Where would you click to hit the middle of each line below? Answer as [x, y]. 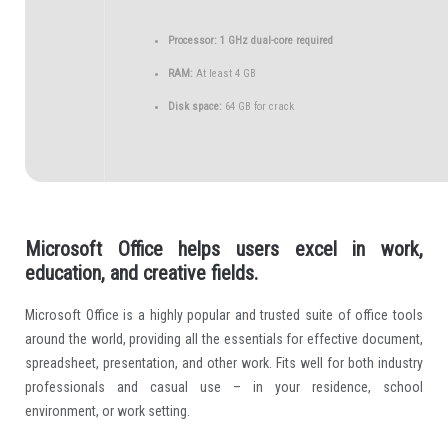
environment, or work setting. [107, 410]
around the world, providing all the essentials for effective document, [224, 338]
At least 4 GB [224, 73]
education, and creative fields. [141, 273]
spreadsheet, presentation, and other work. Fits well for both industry [224, 362]
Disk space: [194, 106]
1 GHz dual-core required [274, 40]
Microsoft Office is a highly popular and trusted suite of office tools [224, 314]
